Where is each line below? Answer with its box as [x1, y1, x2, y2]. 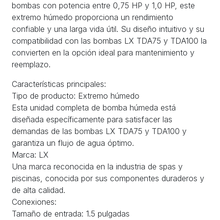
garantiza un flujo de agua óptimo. [12, 137, 134, 148]
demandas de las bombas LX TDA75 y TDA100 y [12, 126, 187, 136]
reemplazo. [12, 59, 51, 69]
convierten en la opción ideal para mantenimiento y [12, 47, 194, 57]
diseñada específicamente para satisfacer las [12, 114, 172, 124]
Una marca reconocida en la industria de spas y [12, 161, 183, 171]
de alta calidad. [12, 185, 65, 195]
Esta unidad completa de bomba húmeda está [12, 102, 176, 112]
